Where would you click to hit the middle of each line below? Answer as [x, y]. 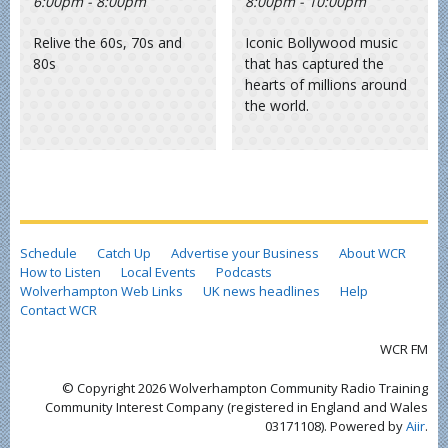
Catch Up [124, 252]
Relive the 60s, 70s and [108, 43]
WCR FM [404, 348]
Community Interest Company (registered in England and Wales [236, 406]
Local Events [158, 271]
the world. [277, 106]
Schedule [48, 252]
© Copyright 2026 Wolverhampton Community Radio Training [245, 387]
